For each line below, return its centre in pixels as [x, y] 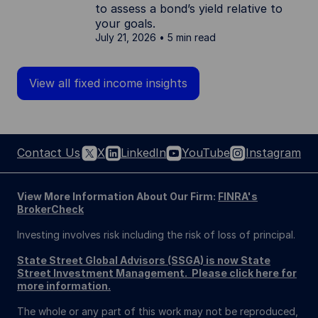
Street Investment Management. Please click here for [157, 273]
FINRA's [238, 196]
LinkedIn [143, 153]
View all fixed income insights [108, 83]
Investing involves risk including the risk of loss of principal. [158, 234]
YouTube [206, 153]
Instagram [273, 153]
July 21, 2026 [126, 37]
